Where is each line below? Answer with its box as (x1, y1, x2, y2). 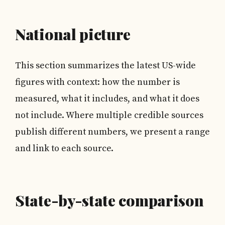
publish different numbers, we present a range (15, 126, 210, 138)
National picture (15, 24, 131, 44)
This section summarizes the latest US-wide (15, 60, 196, 71)
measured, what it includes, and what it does (15, 93, 199, 104)
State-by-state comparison (15, 190, 204, 210)
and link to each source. (15, 143, 114, 154)
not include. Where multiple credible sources (15, 109, 203, 121)
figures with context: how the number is (15, 76, 180, 88)
